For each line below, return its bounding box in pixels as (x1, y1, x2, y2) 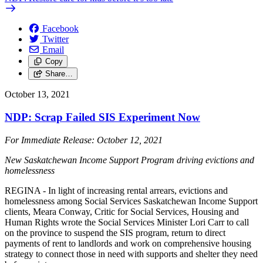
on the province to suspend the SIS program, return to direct (5, 227, 225, 238)
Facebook (42, 23, 79, 34)
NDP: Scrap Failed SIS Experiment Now (5, 110, 200, 123)
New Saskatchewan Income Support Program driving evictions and (5, 154, 254, 165)
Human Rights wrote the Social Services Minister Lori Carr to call (5, 217, 249, 227)
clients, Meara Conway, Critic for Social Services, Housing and (5, 206, 239, 217)
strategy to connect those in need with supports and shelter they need (5, 248, 258, 259)
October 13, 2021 (5, 89, 70, 100)
